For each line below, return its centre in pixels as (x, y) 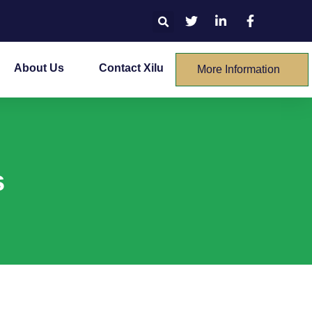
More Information (239, 69)
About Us (39, 68)
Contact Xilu (132, 68)
